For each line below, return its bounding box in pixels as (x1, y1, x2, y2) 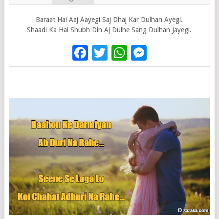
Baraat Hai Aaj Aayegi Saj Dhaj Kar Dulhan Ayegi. (36, 16, 183, 24)
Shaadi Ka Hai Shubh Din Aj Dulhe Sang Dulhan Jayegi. (27, 26, 192, 34)
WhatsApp (127, 44, 199, 63)
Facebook (88, 44, 156, 63)
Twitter (107, 44, 158, 63)
